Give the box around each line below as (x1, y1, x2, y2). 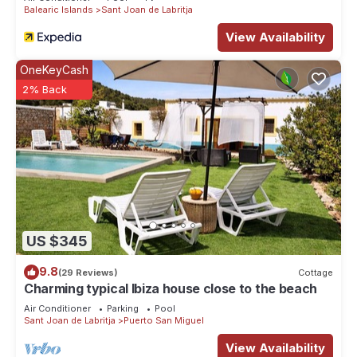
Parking (107, 303, 139, 315)
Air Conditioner (24, 303, 91, 315)
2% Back (22, 83, 67, 96)
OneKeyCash (20, 63, 88, 77)
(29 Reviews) (58, 266, 118, 278)
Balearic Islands (24, 4, 93, 16)
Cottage (298, 266, 333, 278)
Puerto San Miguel (124, 315, 204, 327)
